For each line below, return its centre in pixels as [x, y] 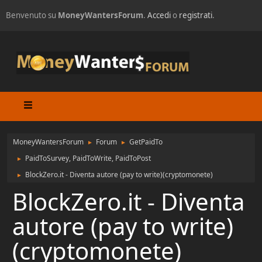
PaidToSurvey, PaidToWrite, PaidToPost [88, 158]
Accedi [159, 15]
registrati [196, 15]
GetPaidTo [146, 142]
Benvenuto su [32, 15]
